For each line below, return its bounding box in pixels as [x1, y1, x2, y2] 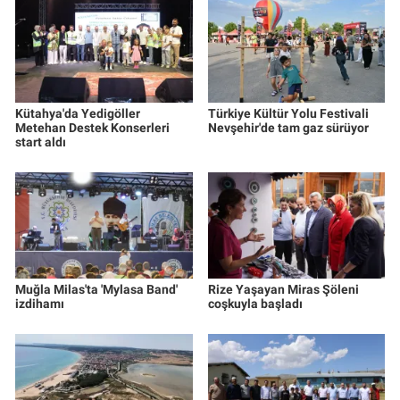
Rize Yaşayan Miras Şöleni [207, 282, 359, 297]
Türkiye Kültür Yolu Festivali [207, 106, 369, 121]
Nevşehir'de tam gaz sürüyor [207, 121, 369, 136]
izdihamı [15, 296, 64, 312]
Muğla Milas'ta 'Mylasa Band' [15, 282, 178, 297]
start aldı [15, 135, 66, 150]
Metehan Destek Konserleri [15, 121, 170, 136]
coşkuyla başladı [207, 296, 303, 312]
